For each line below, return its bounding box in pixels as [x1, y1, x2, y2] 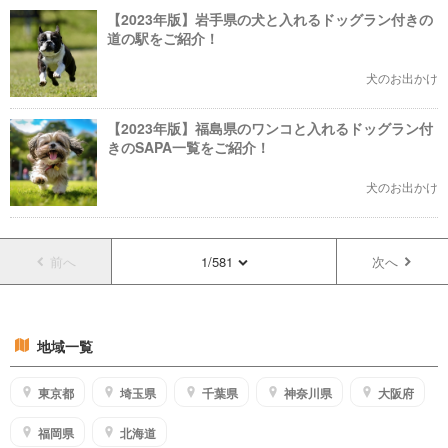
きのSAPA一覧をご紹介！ [107, 137, 270, 157]
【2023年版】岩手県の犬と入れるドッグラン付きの [107, 9, 433, 29]
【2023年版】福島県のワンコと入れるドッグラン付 [107, 118, 433, 138]
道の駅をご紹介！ [107, 28, 219, 48]
